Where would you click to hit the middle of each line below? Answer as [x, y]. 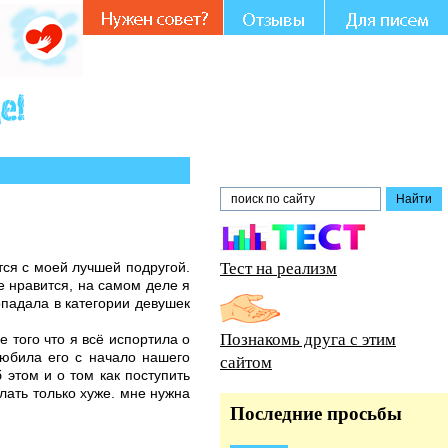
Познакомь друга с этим [308, 338]
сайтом [246, 361]
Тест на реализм [278, 267]
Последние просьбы [316, 413]
